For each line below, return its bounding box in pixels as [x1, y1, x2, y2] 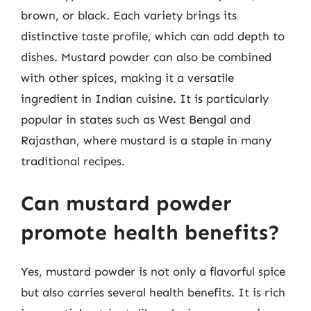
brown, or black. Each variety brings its [21, 8, 237, 22]
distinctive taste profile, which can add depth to [21, 28, 285, 43]
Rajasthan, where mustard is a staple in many [21, 133, 271, 147]
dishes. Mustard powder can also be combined [21, 49, 271, 64]
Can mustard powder [21, 191, 231, 216]
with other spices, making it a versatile [21, 70, 234, 85]
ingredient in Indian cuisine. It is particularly [21, 91, 269, 106]
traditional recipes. [21, 153, 125, 168]
